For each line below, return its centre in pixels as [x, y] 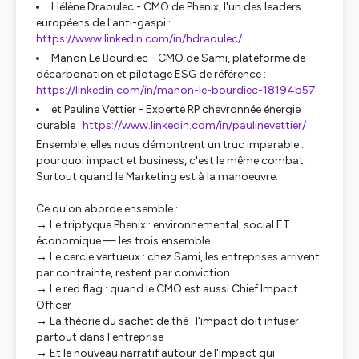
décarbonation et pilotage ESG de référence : [151, 74]
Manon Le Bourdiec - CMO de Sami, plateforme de [178, 58]
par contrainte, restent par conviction [133, 273]
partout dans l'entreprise [100, 337]
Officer [54, 305]
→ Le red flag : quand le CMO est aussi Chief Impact [167, 289]
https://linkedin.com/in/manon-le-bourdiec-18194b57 [176, 90]
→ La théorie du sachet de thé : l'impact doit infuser [167, 321]
